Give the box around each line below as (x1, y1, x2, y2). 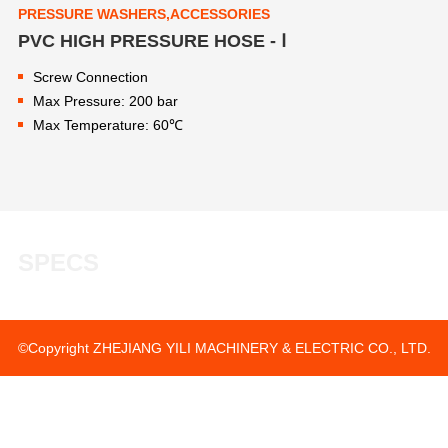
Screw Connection (32, 69, 148, 85)
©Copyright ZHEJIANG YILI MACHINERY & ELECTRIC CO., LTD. (17, 339, 431, 356)
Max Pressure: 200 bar (32, 93, 178, 109)
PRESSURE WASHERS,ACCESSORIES (17, 6, 270, 22)
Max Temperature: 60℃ (32, 117, 183, 133)
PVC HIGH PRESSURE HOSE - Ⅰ (17, 31, 286, 51)
